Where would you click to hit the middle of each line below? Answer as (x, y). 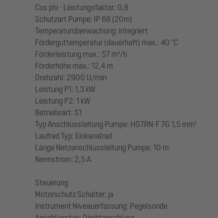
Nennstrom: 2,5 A (63, 159)
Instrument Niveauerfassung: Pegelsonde (101, 206)
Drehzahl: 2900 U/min (71, 77)
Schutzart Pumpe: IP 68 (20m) (84, 19)
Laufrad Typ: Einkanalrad (73, 136)
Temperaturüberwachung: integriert (91, 30)
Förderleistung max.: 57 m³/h (81, 54)
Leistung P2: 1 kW (63, 100)
